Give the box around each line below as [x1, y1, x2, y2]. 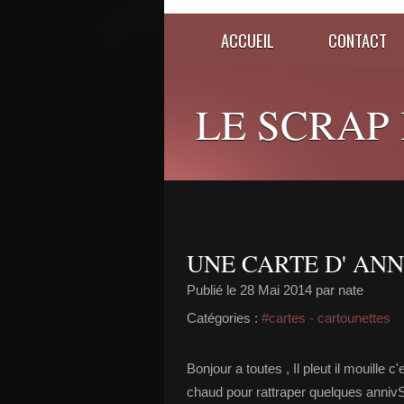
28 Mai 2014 [240, 282, 312, 298]
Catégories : [187, 310, 258, 326]
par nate [312, 282, 363, 298]
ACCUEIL [221, 28, 274, 52]
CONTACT [328, 28, 387, 52]
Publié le [187, 282, 240, 298]
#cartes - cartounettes [262, 310, 390, 326]
